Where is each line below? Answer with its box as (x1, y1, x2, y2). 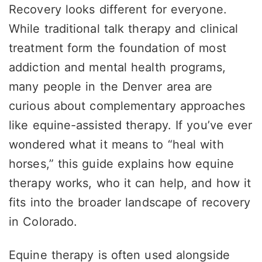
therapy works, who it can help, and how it (9, 175, 251, 190)
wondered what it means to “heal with (9, 137, 224, 151)
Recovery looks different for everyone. (9, 2, 227, 16)
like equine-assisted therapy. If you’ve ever (9, 118, 253, 132)
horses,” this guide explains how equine (9, 156, 234, 171)
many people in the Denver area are (9, 79, 213, 94)
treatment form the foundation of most (9, 40, 226, 55)
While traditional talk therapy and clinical (9, 21, 239, 36)
